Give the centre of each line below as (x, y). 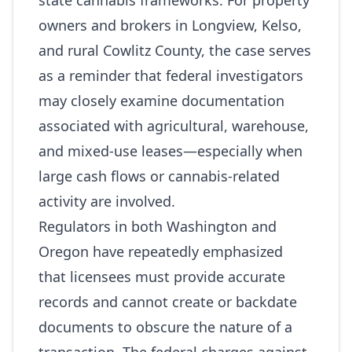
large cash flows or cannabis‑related (159, 176)
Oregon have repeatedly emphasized (161, 251)
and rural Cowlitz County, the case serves (175, 50)
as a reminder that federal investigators (171, 75)
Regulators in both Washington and (158, 226)
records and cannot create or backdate (168, 302)
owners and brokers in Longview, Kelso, (170, 25)
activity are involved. (107, 201)
